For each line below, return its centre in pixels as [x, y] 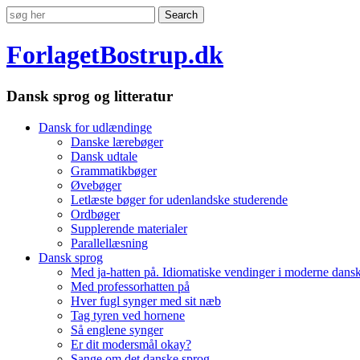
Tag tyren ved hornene [128, 315]
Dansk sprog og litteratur [90, 96]
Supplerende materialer [129, 228]
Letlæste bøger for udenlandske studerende [179, 199]
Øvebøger [96, 185]
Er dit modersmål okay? [131, 344]
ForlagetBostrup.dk [115, 55]
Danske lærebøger [117, 141]
